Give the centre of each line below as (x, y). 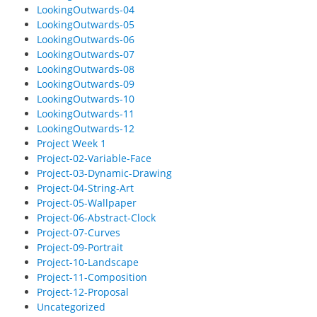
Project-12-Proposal (82, 292)
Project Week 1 (71, 144)
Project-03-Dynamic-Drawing (104, 173)
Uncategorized (71, 307)
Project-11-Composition (92, 277)
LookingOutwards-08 (85, 69)
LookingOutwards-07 (85, 54)
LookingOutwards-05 (85, 25)
